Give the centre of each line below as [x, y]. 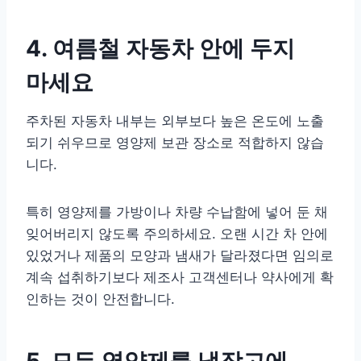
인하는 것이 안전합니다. [100, 299]
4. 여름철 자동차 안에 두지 [160, 48]
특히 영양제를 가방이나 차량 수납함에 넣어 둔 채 [177, 212]
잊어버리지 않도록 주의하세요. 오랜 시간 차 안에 [177, 233]
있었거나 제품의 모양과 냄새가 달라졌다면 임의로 [180, 255]
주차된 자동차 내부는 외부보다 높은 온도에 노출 [175, 120]
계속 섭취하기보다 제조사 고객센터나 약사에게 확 [180, 277]
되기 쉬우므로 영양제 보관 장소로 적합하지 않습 [175, 142]
